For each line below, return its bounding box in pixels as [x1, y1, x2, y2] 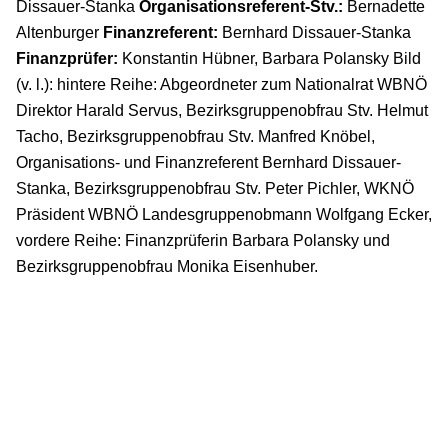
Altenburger [16, 22, 103, 41]
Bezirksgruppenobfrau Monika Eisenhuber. [16, 256, 318, 275]
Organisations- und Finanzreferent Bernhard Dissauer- [16, 152, 401, 171]
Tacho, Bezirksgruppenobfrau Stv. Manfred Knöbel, [16, 126, 375, 145]
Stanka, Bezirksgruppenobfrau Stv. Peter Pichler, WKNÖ [16, 178, 414, 197]
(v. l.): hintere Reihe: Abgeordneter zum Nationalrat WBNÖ [16, 74, 427, 93]
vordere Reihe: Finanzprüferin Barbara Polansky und [16, 230, 390, 249]
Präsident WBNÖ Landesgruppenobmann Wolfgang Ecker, [16, 204, 432, 223]
